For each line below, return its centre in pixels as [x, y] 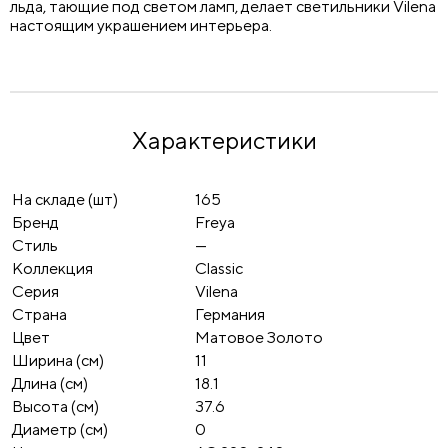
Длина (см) [50, 383]
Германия [230, 314]
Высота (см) [55, 406]
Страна [39, 314]
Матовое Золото [259, 337]
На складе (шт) [65, 199]
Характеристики [224, 140]
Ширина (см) [58, 360]
